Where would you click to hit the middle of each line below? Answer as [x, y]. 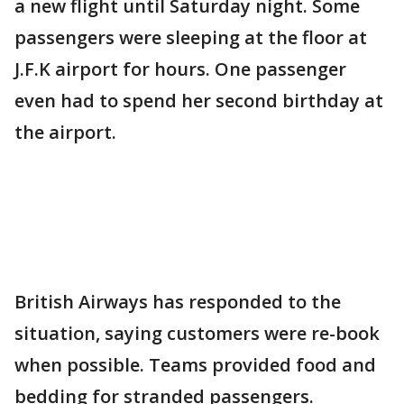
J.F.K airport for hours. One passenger [180, 69]
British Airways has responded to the [178, 302]
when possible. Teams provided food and [195, 365]
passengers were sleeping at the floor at [191, 37]
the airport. [68, 132]
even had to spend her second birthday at [199, 101]
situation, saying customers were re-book [197, 333]
